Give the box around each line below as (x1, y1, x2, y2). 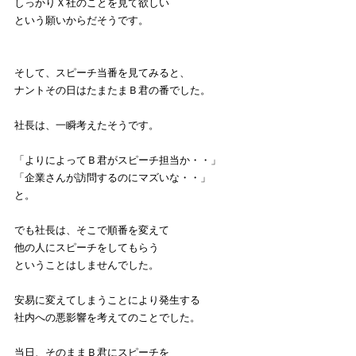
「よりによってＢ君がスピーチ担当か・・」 (14, 154, 221, 167)
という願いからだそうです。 (14, 14, 149, 27)
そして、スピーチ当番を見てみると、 (14, 67, 190, 79)
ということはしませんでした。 (14, 259, 159, 272)
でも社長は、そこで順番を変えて (14, 224, 169, 237)
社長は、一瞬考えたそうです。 (14, 119, 159, 132)
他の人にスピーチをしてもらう (14, 242, 159, 254)
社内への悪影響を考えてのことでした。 (14, 311, 200, 324)
